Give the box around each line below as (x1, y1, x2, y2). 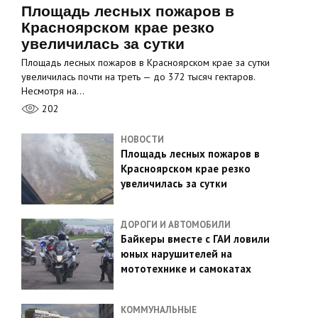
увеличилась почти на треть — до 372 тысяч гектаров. (21, 70, 255, 84)
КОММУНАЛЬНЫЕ (121, 304, 197, 317)
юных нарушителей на (121, 247, 232, 261)
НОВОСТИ (121, 133, 164, 146)
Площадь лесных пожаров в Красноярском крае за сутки (21, 56, 270, 70)
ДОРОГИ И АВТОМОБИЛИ (121, 219, 231, 231)
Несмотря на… (21, 84, 84, 98)
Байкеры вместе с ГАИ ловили (121, 232, 270, 246)
